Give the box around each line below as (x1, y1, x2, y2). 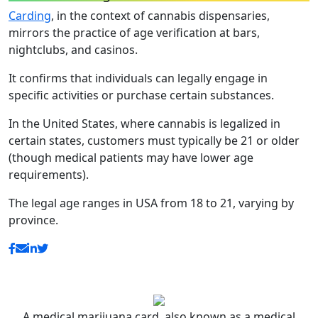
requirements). (9, 166, 89, 182)
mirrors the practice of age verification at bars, (9, 24, 260, 40)
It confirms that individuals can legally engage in (9, 70, 268, 86)
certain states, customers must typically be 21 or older (9, 132, 300, 148)
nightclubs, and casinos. (9, 41, 138, 57)
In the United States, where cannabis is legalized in (9, 115, 280, 131)
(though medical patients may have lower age (9, 149, 253, 165)
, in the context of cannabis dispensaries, (51, 7, 270, 23)
